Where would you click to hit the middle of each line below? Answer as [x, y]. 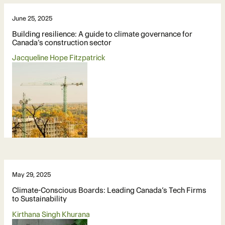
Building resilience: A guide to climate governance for [102, 34]
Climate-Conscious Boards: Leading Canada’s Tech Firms [109, 190]
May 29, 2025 [31, 175]
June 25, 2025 [32, 19]
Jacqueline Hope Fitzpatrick [59, 58]
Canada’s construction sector [62, 43]
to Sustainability [39, 199]
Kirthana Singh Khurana [51, 214]
